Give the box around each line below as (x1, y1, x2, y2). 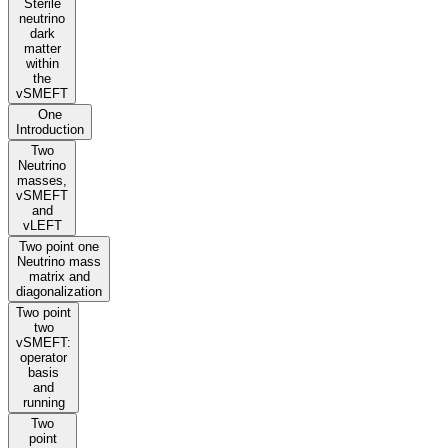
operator (20, 350, 67, 366)
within (25, 56, 59, 72)
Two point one (19, 239, 99, 255)
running (22, 395, 65, 411)
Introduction (16, 122, 84, 138)
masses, (17, 173, 67, 189)
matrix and (28, 269, 90, 285)
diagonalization (16, 284, 102, 300)
